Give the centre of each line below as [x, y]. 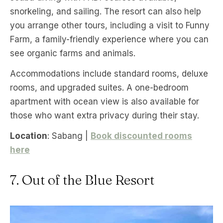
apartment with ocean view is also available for [105, 102]
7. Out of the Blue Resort [82, 180]
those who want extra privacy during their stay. [105, 116]
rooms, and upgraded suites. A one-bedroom [99, 88]
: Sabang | [69, 136]
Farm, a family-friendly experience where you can [109, 40]
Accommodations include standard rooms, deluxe [109, 74]
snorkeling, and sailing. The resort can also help [106, 12]
